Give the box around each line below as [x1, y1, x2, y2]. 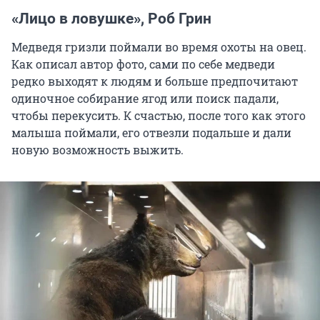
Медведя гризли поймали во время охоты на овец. [11, 39, 306, 55]
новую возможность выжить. [11, 142, 184, 158]
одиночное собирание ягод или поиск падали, [11, 91, 279, 106]
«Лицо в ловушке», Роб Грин [11, 10, 211, 28]
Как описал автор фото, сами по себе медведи [11, 56, 275, 72]
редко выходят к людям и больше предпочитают [11, 74, 298, 89]
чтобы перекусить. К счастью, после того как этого [11, 108, 306, 124]
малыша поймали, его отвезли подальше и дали [11, 125, 291, 141]
